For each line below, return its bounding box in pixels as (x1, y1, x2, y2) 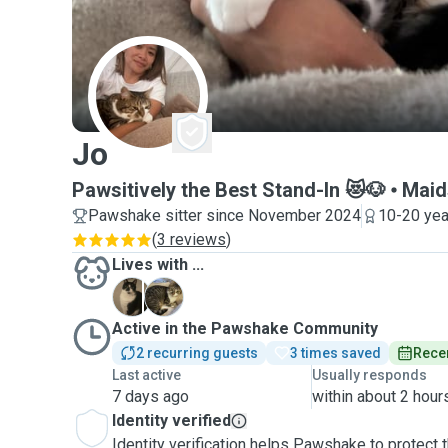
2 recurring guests (136, 345, 258, 361)
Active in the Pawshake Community (112, 319, 378, 338)
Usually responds (312, 367, 428, 383)
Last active (112, 367, 181, 383)
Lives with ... (112, 255, 204, 274)
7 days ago (112, 387, 189, 406)
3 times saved (290, 345, 381, 361)
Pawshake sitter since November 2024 (88, 206, 361, 225)
